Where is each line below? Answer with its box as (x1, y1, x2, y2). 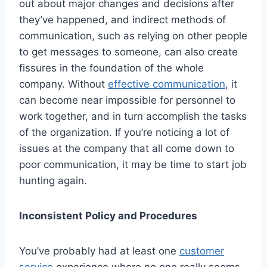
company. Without (19, 78, 108, 91)
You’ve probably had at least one (19, 245, 179, 257)
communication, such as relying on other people (19, 30, 247, 42)
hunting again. (19, 175, 87, 187)
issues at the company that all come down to (19, 142, 234, 155)
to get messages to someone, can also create (19, 46, 238, 58)
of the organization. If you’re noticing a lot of (19, 126, 229, 139)
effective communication (108, 78, 225, 91)
